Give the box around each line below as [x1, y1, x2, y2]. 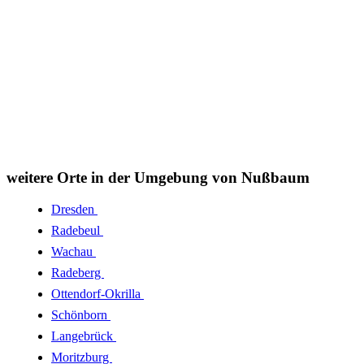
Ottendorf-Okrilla [51, 286, 144, 301]
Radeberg [51, 265, 104, 279]
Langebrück [51, 328, 116, 343]
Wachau [51, 244, 96, 258]
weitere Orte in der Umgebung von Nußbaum [6, 169, 310, 187]
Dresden [51, 201, 97, 216]
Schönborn [51, 307, 110, 322]
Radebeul [51, 223, 103, 237]
